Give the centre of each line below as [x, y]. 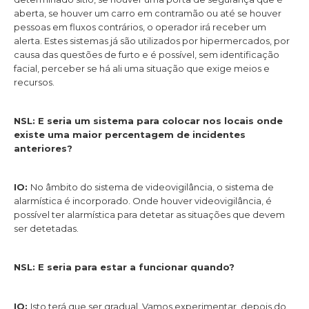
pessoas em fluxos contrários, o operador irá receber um [140, 27]
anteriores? [43, 148]
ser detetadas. [46, 229]
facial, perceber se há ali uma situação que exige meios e [142, 68]
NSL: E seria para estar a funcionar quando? [124, 267]
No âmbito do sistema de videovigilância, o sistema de [152, 187]
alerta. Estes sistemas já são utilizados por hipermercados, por [152, 40]
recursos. [34, 82]
